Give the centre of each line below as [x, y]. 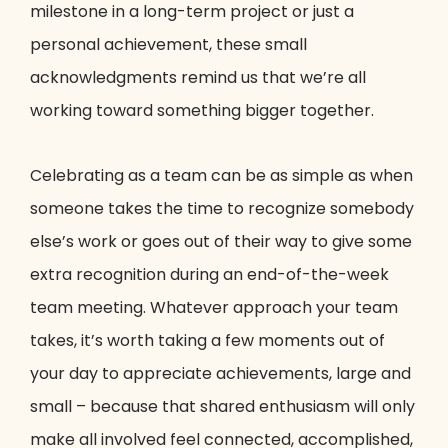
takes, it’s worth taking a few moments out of [207, 341]
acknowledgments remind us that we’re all [198, 78]
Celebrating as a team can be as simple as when [221, 176]
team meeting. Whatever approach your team [214, 308]
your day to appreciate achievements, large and [220, 374]
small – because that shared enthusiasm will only [222, 407]
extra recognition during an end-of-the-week [209, 275]
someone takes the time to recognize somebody [222, 209]
